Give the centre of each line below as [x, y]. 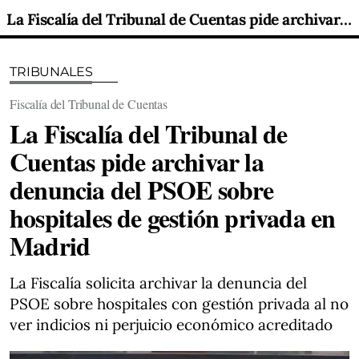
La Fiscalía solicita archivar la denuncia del [158, 283]
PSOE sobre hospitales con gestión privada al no [179, 304]
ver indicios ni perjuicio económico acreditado [171, 325]
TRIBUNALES [51, 72]
